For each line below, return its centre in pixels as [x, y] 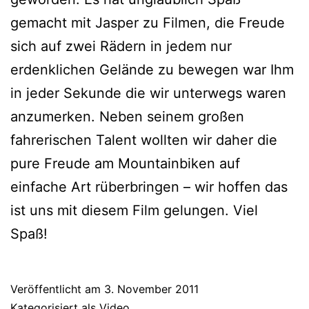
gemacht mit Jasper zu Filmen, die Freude [148, 23]
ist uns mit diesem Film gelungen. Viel [134, 211]
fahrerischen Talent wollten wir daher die [144, 140]
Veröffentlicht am [57, 289]
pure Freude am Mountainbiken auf [125, 164]
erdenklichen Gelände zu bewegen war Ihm [152, 70]
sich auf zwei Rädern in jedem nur [121, 47]
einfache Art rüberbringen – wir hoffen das [149, 187]
